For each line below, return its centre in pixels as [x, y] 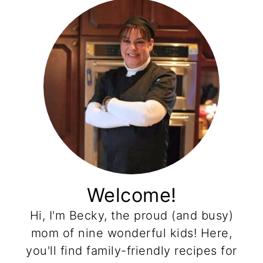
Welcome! [131, 195]
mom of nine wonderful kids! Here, [131, 233]
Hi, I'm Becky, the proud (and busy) [131, 215]
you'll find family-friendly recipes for [131, 250]
